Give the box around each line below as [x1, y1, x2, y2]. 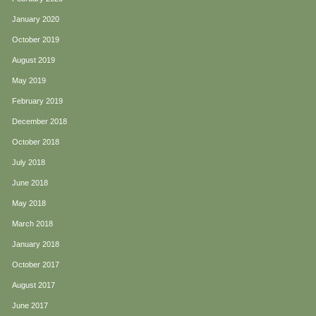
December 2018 [12, 117, 67, 126]
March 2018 [12, 219, 53, 229]
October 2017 [12, 260, 59, 269]
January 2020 [12, 15, 59, 24]
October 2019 [12, 35, 59, 44]
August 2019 [12, 56, 55, 65]
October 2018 [12, 138, 59, 147]
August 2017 [12, 281, 55, 290]
